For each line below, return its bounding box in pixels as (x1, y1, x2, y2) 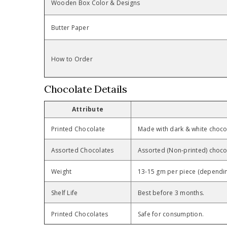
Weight (51, 167, 72, 176)
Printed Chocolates (51, 210, 108, 219)
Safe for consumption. (138, 210, 204, 219)
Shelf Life (51, 188, 78, 198)
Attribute (71, 105, 104, 114)
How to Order (51, 55, 93, 64)
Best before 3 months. (138, 188, 205, 198)
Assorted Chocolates (51, 146, 114, 155)
